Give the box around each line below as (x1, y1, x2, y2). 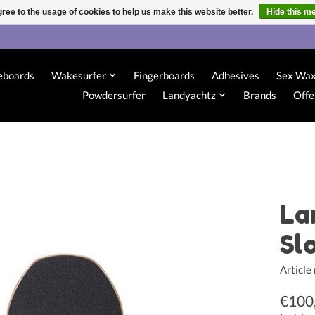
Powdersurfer (82, 89, 146, 102)
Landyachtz (162, 89, 217, 102)
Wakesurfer (51, 69, 107, 82)
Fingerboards (133, 69, 195, 82)
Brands (243, 89, 276, 102)
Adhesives (211, 69, 259, 82)
